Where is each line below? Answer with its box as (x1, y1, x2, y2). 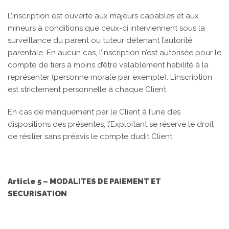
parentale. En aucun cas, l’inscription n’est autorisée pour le (8, 48, 221, 57)
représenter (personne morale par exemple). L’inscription (8, 73, 212, 82)
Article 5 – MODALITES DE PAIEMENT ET (8, 177, 161, 186)
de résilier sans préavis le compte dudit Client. (8, 132, 174, 141)
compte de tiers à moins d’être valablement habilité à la (8, 60, 209, 70)
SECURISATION (8, 189, 67, 198)
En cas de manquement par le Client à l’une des (8, 107, 180, 117)
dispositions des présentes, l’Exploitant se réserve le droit (8, 120, 214, 129)
